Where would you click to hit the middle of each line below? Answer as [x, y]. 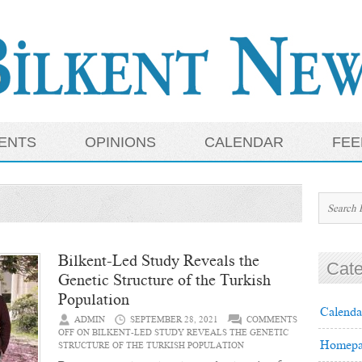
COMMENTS [272, 320]
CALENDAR [244, 142]
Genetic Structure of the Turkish [164, 280]
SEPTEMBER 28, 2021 [174, 320]
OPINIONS [120, 142]
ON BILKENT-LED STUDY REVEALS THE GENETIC [181, 333]
